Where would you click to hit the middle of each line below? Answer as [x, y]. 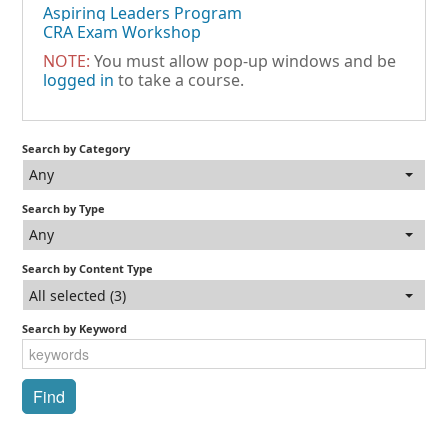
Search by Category [76, 148]
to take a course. [179, 79]
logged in [79, 79]
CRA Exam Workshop [122, 31]
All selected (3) [77, 295]
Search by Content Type [88, 268]
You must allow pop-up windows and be [243, 60]
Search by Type [64, 208]
